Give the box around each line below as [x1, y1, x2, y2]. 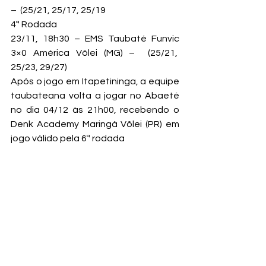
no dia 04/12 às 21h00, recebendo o [11, 104, 179, 115]
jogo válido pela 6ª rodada [11, 133, 125, 143]
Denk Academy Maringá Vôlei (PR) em [11, 119, 179, 129]
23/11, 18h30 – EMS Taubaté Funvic [11, 33, 179, 43]
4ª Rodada [11, 19, 57, 29]
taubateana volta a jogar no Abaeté [11, 90, 179, 100]
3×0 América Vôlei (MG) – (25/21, [11, 47, 179, 58]
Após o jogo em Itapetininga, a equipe [11, 76, 179, 86]
